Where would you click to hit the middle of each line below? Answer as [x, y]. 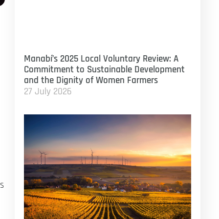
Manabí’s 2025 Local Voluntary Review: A [101, 59]
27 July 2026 [48, 91]
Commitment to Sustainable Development [104, 69]
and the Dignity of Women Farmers [91, 80]
